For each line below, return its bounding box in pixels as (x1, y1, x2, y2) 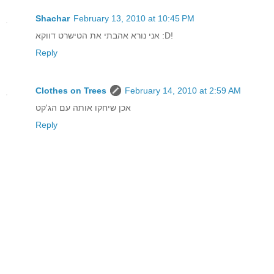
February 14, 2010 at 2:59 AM (125, 86, 241, 96)
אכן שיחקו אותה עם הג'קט (35, 103, 131, 113)
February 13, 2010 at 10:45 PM (73, 13, 194, 24)
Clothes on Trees (35, 86, 106, 96)
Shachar (35, 13, 70, 24)
